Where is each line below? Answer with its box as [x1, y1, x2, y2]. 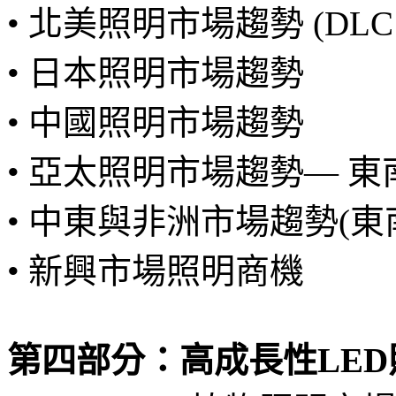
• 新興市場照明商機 [7, 251, 304, 290]
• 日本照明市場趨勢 [7, 53, 304, 92]
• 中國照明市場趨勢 [7, 103, 304, 141]
